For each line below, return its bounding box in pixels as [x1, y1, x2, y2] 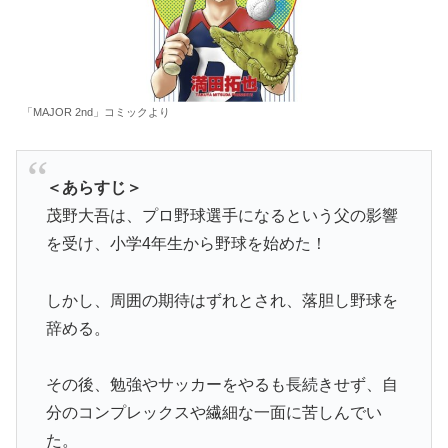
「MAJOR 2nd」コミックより [22, 105, 170, 118]
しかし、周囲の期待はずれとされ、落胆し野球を [45, 291, 398, 309]
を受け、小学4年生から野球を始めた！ [45, 234, 327, 252]
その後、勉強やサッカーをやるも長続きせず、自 [45, 376, 398, 394]
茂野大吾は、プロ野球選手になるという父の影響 [45, 206, 398, 224]
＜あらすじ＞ [45, 178, 142, 196]
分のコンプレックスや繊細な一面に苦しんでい [45, 404, 382, 422]
